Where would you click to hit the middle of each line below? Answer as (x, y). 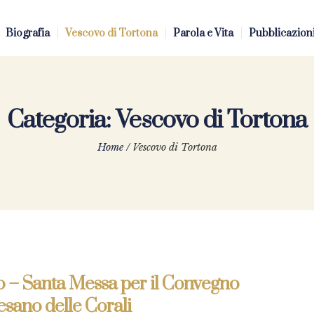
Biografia (28, 33)
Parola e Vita (203, 33)
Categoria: (61, 120)
